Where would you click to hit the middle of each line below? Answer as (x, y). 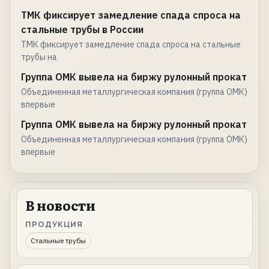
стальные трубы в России (82, 30)
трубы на (39, 57)
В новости (60, 205)
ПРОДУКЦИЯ (54, 224)
